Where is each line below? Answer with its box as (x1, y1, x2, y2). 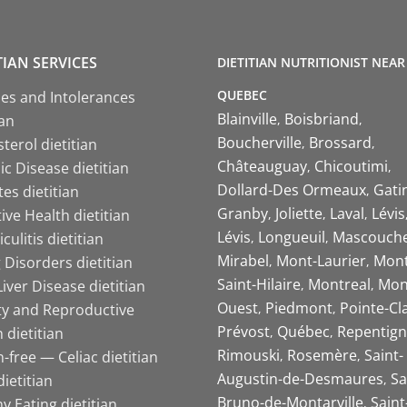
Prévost (217, 322, 270, 342)
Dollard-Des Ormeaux (217, 180, 366, 201)
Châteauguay (217, 156, 307, 177)
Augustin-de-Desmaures (217, 369, 383, 390)
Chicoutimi (314, 156, 388, 177)
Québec (277, 322, 330, 342)
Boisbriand (284, 109, 359, 130)
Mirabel (217, 251, 269, 272)
